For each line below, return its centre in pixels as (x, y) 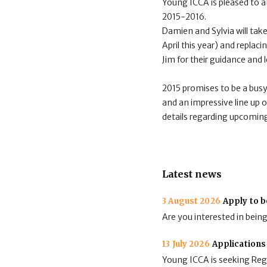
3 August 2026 (191, 201)
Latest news (192, 174)
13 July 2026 (186, 244)
